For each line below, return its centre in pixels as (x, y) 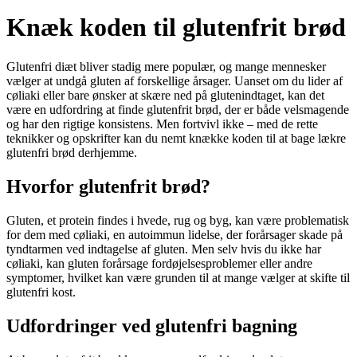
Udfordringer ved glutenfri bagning (152, 326)
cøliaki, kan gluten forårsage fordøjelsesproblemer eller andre (159, 263)
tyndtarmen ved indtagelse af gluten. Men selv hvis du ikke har (164, 249)
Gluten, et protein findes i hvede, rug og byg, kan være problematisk (178, 220)
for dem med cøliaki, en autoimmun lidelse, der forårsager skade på (175, 234)
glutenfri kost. (41, 292)
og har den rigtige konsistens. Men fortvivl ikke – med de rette (162, 124)
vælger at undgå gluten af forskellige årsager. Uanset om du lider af (175, 80)
